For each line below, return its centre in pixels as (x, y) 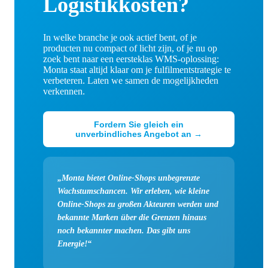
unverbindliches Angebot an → (139, 134)
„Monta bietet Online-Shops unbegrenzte (129, 178)
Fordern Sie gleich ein (139, 125)
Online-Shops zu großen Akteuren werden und (138, 204)
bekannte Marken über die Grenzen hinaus (132, 217)
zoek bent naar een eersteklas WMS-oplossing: (131, 59)
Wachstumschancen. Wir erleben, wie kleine (133, 191)
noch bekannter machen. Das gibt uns (124, 231)
